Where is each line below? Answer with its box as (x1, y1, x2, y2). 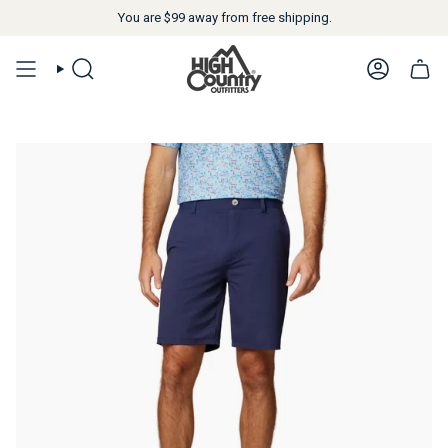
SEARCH (56, 67, 108, 83)
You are (116, 10, 164, 25)
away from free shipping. (184, 10, 332, 25)
